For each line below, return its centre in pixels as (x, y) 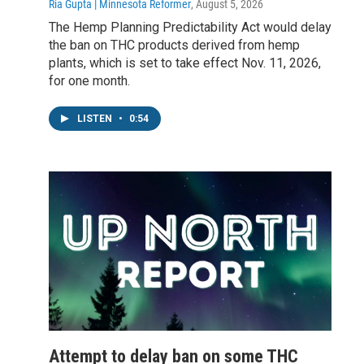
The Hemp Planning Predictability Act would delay (190, 28)
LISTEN (96, 119)
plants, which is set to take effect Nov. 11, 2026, (185, 63)
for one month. (89, 81)
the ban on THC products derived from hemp (174, 45)
